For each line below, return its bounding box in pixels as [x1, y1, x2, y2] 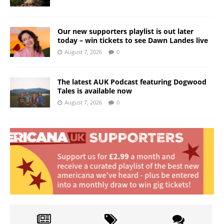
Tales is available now [57, 86, 132, 96]
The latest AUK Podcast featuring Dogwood [57, 77, 206, 87]
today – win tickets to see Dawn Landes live [57, 35, 208, 45]
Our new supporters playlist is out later [57, 26, 193, 36]
